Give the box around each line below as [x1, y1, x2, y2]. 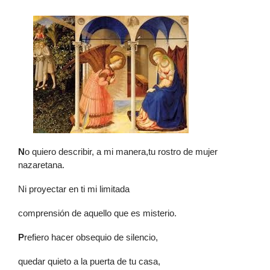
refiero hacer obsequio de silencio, [24, 232, 158, 242]
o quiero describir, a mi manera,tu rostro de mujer [25, 146, 218, 157]
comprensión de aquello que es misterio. [18, 208, 177, 218]
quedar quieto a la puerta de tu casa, [18, 256, 160, 266]
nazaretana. [18, 160, 64, 170]
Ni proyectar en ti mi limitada [18, 184, 130, 194]
